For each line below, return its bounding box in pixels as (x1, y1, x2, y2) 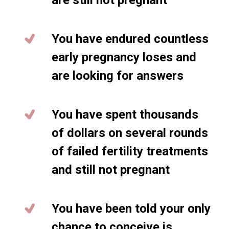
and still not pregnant (52, 163, 170, 177)
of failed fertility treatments (52, 144, 208, 158)
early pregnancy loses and (52, 50, 196, 64)
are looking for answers (52, 68, 184, 83)
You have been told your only (52, 201, 211, 216)
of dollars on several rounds (52, 126, 208, 140)
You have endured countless (52, 32, 209, 46)
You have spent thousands (52, 107, 198, 122)
